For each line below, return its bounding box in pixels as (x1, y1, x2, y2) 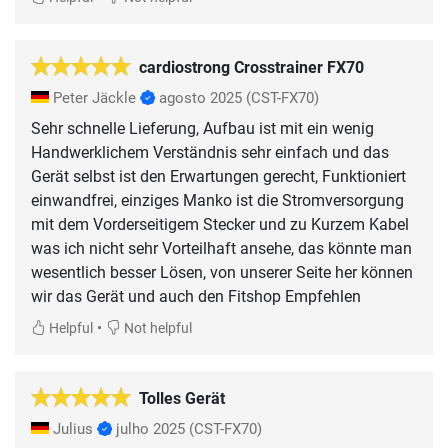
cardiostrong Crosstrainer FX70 (139, 57, 364, 77)
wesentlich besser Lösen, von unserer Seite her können (31, 262, 413, 282)
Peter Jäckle (49, 88, 140, 107)
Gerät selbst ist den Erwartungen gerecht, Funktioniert (31, 166, 406, 186)
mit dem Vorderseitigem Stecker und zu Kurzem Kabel (31, 214, 409, 234)
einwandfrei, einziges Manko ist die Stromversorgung (31, 190, 404, 210)
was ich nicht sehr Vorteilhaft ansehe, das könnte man (31, 238, 412, 258)
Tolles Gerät (139, 388, 225, 408)
